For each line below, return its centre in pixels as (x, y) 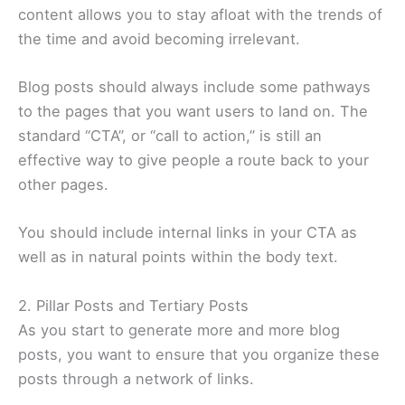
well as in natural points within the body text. (180, 257)
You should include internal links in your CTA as (188, 233)
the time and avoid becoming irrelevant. (161, 38)
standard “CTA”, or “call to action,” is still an (170, 136)
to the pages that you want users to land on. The (193, 112)
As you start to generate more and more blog (179, 330)
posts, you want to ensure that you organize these (199, 354)
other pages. (66, 185)
